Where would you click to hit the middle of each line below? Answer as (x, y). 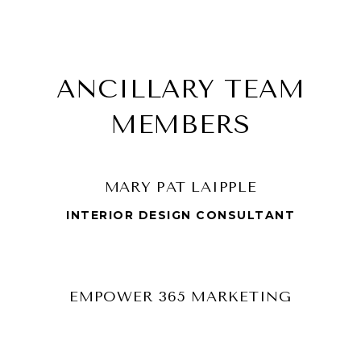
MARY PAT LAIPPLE (180, 187)
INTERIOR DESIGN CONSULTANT (180, 215)
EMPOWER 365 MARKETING (180, 296)
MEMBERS (180, 124)
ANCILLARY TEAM (180, 89)
